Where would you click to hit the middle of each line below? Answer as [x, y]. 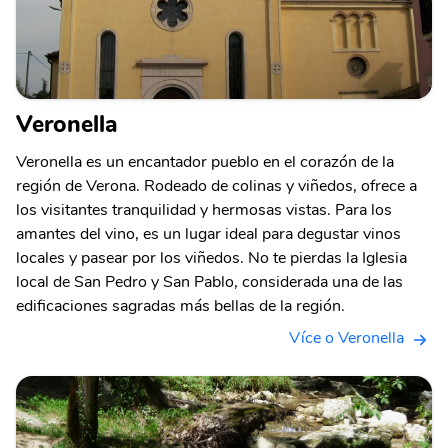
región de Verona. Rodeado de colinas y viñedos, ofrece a [216, 186]
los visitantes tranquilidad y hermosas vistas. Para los [204, 210]
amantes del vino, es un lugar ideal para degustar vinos [208, 234]
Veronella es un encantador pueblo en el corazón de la [205, 162]
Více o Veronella [346, 338]
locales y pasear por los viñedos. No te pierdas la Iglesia [211, 258]
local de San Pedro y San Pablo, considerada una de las [209, 282]
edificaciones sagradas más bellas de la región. [180, 306]
